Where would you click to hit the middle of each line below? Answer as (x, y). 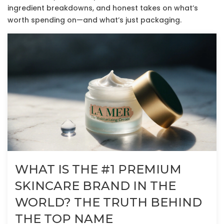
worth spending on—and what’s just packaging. (94, 20)
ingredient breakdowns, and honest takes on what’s (103, 8)
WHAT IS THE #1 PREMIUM (98, 169)
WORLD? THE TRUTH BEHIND (108, 202)
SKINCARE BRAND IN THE (95, 186)
